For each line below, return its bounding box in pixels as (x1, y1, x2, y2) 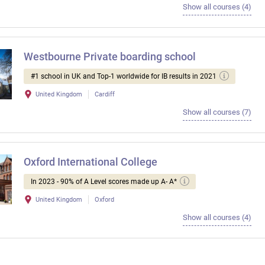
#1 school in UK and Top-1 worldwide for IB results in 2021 (31, 72, 216, 81)
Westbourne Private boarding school (24, 50, 196, 63)
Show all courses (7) (182, 108, 251, 117)
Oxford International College (24, 156, 157, 169)
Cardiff (95, 91, 115, 99)
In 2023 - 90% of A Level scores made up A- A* (31, 177, 177, 186)
